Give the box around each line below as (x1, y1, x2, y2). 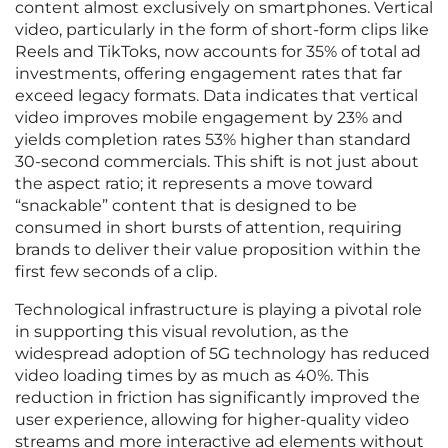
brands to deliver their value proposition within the (15, 240, 421, 260)
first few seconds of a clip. (15, 262, 217, 282)
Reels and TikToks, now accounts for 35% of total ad (15, 42, 421, 62)
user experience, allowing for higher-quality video (15, 410, 409, 430)
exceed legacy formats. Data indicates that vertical (15, 86, 418, 106)
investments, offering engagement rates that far (15, 64, 402, 84)
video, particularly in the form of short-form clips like (15, 20, 429, 40)
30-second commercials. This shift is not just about (15, 152, 419, 172)
